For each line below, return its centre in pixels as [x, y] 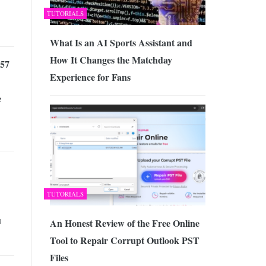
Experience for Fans [90, 77]
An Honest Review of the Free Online [124, 223]
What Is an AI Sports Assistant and [121, 43]
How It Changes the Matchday [111, 60]
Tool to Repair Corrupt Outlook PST [124, 240]
